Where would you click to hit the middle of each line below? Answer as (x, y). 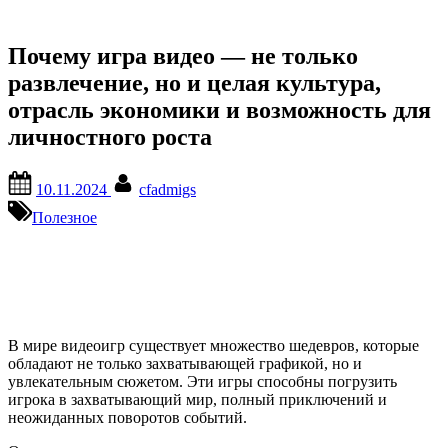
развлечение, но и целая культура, (194, 82)
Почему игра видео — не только (183, 55)
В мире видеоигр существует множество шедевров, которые (213, 345)
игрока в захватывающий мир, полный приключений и (197, 399)
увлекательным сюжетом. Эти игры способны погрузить (202, 381)
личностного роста (110, 136)
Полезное (64, 217)
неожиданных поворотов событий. (127, 417)
